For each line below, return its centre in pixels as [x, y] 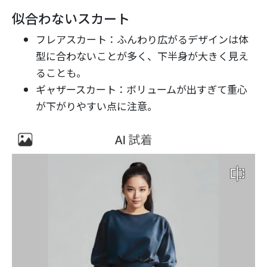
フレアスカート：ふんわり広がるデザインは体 [142, 39]
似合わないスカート [71, 18]
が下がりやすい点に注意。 [97, 105]
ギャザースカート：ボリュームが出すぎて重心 [142, 89]
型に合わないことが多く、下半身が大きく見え [142, 55]
